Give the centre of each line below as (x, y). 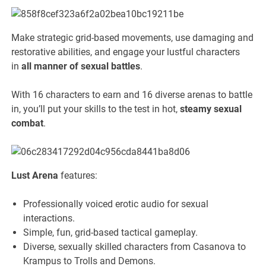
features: (78, 175)
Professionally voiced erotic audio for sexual (116, 204)
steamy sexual (211, 109)
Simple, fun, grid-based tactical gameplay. (111, 232)
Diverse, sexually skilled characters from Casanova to (135, 246)
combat (28, 123)
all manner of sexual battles (81, 66)
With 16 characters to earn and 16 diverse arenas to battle (132, 94)
